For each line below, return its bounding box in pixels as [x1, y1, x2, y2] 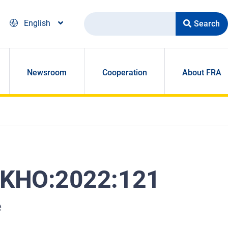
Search [84, 14, 109, 24]
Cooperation [102, 68, 147, 78]
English [24, 18, 50, 28]
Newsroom [27, 68, 67, 78]
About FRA [182, 68, 221, 78]
